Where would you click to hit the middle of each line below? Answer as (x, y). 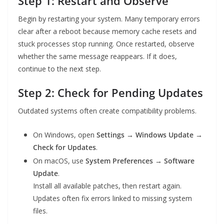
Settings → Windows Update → (149, 135)
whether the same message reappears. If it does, (97, 56)
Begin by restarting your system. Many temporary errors (109, 19)
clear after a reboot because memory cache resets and (107, 31)
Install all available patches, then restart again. (107, 186)
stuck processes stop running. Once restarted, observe (106, 44)
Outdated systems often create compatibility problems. (107, 111)
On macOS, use (59, 161)
